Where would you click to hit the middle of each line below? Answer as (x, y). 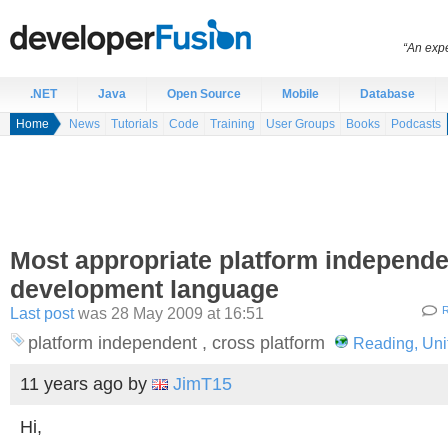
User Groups (300, 124)
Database (387, 94)
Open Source (204, 94)
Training (232, 124)
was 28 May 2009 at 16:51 (169, 313)
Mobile (300, 94)
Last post (42, 313)
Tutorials (134, 124)
